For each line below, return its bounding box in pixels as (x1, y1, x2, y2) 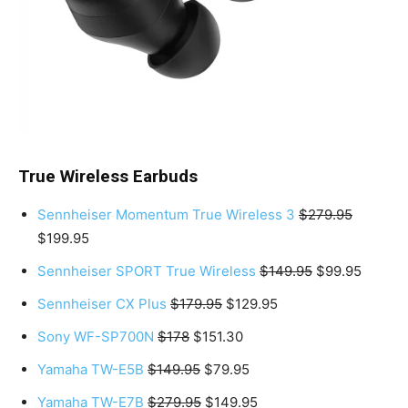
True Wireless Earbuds (18, 165, 198, 187)
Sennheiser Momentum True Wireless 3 (37, 205, 295, 223)
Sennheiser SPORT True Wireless (37, 261, 256, 280)
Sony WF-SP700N (37, 327, 154, 345)
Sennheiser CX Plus (37, 294, 167, 312)
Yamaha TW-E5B (37, 360, 144, 378)
